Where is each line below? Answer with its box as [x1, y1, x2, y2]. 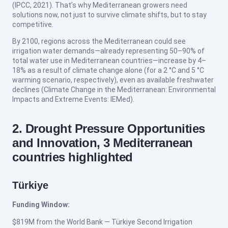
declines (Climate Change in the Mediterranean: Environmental [12, 85, 216, 94]
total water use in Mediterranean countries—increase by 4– [12, 56, 206, 65]
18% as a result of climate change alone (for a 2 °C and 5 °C [12, 66, 204, 75]
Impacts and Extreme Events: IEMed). [12, 95, 134, 104]
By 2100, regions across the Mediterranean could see [12, 37, 186, 46]
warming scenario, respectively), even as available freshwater [12, 76, 214, 84]
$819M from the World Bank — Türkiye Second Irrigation [12, 217, 192, 226]
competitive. [12, 20, 53, 28]
